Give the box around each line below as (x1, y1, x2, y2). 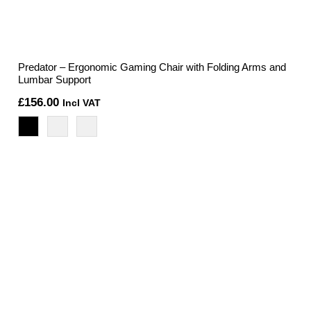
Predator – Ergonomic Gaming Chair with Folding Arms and (17, 61, 286, 74)
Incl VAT (62, 97, 101, 108)
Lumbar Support (17, 74, 91, 86)
